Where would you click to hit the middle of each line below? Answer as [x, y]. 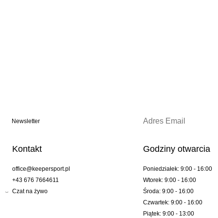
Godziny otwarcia [176, 149]
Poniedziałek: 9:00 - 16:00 [177, 169]
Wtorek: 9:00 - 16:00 [169, 180]
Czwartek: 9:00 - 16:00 [173, 203]
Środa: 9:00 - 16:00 [168, 191]
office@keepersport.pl [41, 169]
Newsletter [26, 121]
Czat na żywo [30, 191]
